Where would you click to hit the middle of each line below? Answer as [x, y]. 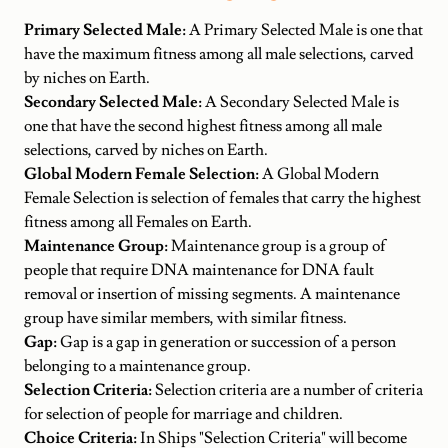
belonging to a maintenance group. [137, 365]
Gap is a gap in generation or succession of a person [228, 341]
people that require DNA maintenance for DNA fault [199, 269]
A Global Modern [320, 173]
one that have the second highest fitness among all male [203, 125]
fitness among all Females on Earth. [138, 221]
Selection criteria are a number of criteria [289, 389]
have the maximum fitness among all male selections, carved [219, 53]
